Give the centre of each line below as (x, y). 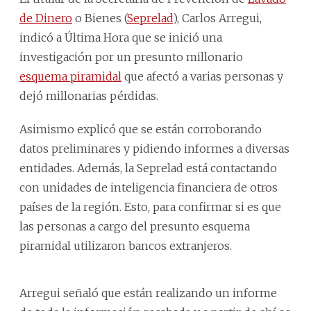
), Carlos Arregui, (217, 18)
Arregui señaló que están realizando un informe (148, 293)
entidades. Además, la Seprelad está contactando (148, 168)
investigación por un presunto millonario (131, 57)
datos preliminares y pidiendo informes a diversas (154, 148)
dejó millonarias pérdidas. (89, 95)
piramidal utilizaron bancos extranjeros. (126, 245)
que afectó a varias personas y (202, 76)
